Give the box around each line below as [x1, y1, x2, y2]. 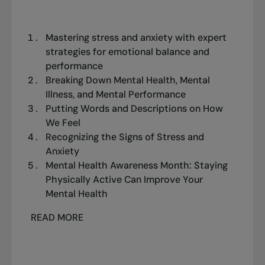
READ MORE [30, 211, 83, 224]
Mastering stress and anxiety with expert [45, 31, 227, 44]
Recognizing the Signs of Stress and [45, 131, 204, 144]
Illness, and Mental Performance [45, 88, 186, 101]
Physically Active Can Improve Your [45, 173, 203, 186]
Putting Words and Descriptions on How [45, 102, 223, 115]
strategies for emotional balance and [45, 46, 209, 59]
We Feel [45, 117, 80, 130]
